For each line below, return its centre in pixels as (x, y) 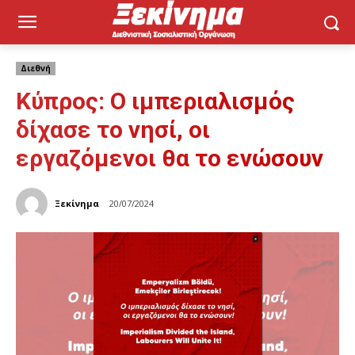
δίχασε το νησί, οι (113, 130)
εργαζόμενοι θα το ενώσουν (170, 158)
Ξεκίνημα (77, 203)
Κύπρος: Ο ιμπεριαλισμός (155, 101)
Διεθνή (36, 68)
